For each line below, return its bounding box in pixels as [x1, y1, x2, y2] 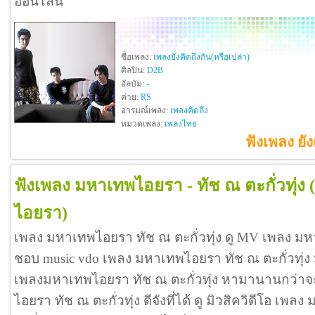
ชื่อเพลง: [121, 52, 153, 63]
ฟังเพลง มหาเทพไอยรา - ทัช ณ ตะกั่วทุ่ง [14, 176, 305, 195]
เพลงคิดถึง [170, 105, 208, 116]
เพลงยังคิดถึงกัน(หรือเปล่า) [153, 52, 250, 63]
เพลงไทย [165, 119, 197, 129]
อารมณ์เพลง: [121, 105, 170, 116]
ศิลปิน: [121, 65, 147, 76]
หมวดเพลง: [121, 119, 165, 129]
